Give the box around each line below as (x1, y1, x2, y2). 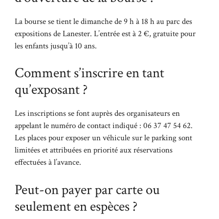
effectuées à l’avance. (15, 157, 81, 168)
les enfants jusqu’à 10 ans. (15, 40, 97, 51)
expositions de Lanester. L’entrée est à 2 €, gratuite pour (15, 28, 196, 39)
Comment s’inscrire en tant (15, 64, 164, 82)
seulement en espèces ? (15, 197, 137, 216)
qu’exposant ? (15, 80, 88, 99)
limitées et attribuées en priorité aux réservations (15, 145, 173, 155)
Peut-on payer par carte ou (15, 180, 160, 199)
